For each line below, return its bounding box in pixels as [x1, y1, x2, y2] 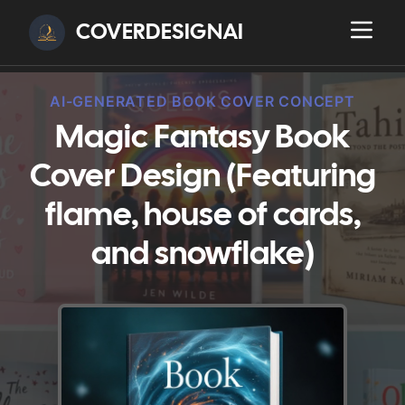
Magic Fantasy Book [55, 124, 350, 154]
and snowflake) [90, 240, 315, 270]
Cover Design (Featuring [29, 163, 376, 193]
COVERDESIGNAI [76, 22, 244, 43]
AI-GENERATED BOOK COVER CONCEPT [50, 92, 355, 110]
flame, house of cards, [44, 202, 361, 231]
